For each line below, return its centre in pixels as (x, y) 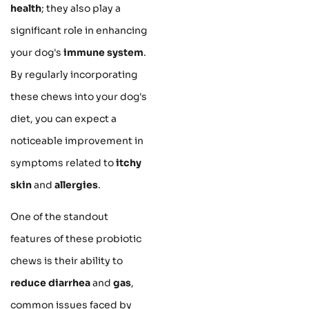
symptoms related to (63, 163)
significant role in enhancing (79, 31)
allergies (76, 185)
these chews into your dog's (79, 97)
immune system (103, 53)
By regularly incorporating (74, 75)
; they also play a (81, 9)
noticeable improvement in (77, 141)
